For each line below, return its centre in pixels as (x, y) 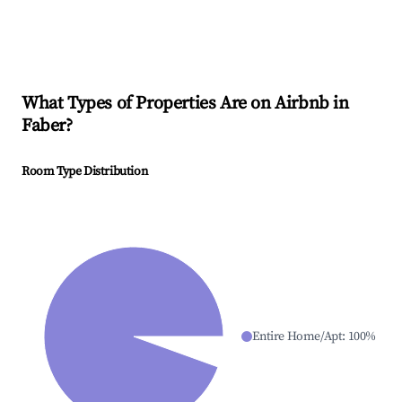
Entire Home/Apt (297, 337)
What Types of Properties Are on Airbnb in (185, 104)
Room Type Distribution (85, 172)
